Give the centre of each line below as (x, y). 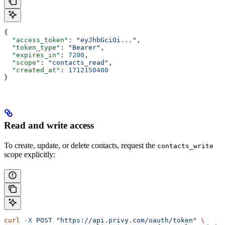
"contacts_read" (78, 62)
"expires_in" (32, 55)
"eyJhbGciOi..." (106, 40)
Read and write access (49, 125)
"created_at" (32, 70)
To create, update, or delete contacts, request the (81, 145)
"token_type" (32, 47)
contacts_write (185, 146)
